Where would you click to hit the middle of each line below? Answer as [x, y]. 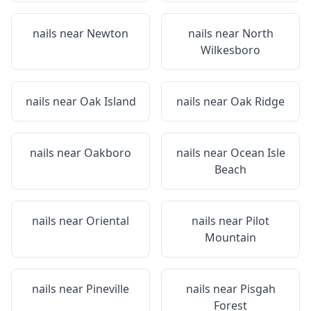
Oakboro [108, 153]
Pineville [108, 289]
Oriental [108, 221]
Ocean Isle [258, 153]
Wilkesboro [230, 50]
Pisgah [258, 289]
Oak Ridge [258, 101]
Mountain [230, 237]
